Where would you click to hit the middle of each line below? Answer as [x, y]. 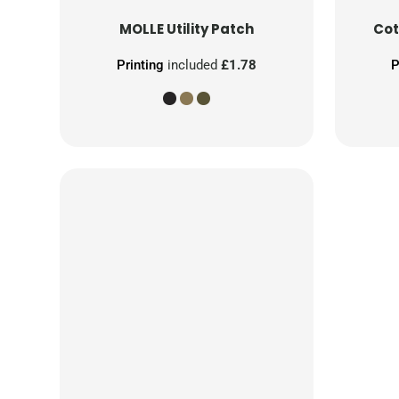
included [192, 65]
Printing [140, 65]
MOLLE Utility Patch [186, 28]
